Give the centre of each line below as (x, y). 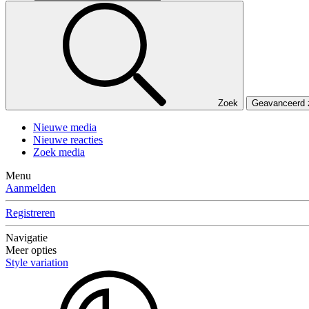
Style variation (37, 263)
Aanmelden (31, 188)
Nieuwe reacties (68, 140)
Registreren (30, 213)
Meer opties (31, 250)
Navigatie (27, 238)
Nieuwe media (65, 128)
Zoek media (59, 152)
